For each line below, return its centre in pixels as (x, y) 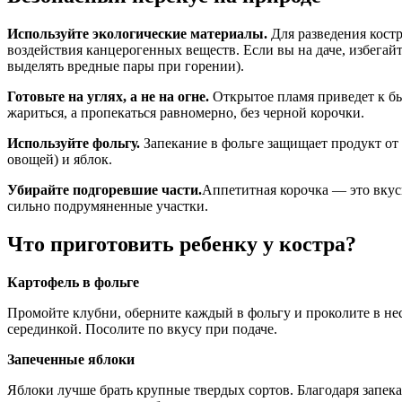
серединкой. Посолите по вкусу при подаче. (142, 328)
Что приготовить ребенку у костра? (182, 244)
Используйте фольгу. (75, 143)
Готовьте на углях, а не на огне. (108, 96)
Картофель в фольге (73, 282)
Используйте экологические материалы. (139, 33)
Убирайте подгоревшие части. (105, 189)
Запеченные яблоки (71, 359)
